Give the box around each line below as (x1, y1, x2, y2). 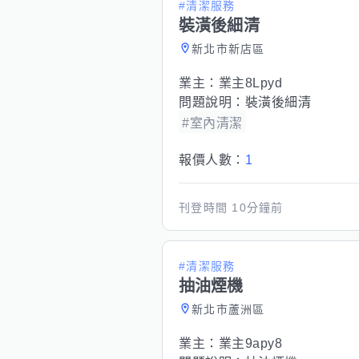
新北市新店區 (192, 42, 265, 55)
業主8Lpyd (218, 76, 282, 90)
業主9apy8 (218, 337, 282, 350)
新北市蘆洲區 (192, 303, 265, 316)
